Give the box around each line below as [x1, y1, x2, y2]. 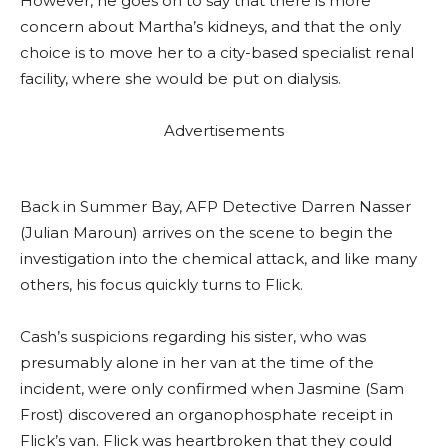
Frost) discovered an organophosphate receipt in [20, 405, 393, 424]
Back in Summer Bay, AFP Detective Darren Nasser [20, 197, 411, 216]
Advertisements [164, 121, 284, 140]
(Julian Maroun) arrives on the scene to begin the [20, 223, 393, 242]
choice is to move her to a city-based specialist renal [20, 43, 414, 62]
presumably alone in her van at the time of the [20, 353, 374, 372]
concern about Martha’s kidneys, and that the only [20, 17, 401, 36]
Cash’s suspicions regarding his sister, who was [20, 327, 366, 346]
